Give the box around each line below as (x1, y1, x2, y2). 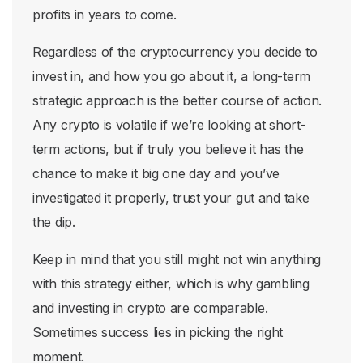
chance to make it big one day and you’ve (32, 165, 280, 181)
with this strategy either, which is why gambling (32, 275, 310, 292)
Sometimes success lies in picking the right (32, 324, 284, 340)
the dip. (32, 214, 75, 230)
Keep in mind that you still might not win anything (32, 251, 322, 267)
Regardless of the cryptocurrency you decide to (32, 44, 318, 60)
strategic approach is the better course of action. (32, 92, 322, 109)
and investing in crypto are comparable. (32, 300, 268, 316)
